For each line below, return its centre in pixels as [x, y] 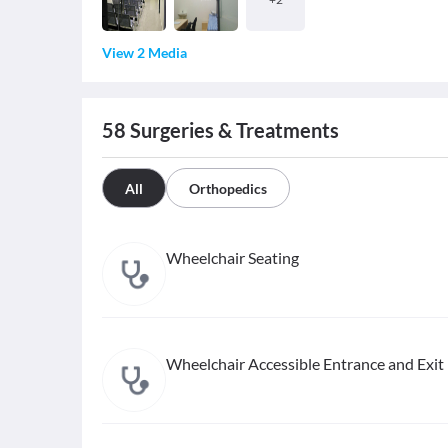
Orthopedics [228, 188]
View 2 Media [144, 52]
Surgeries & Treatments [232, 130]
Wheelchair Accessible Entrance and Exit [305, 363]
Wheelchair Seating [232, 257]
